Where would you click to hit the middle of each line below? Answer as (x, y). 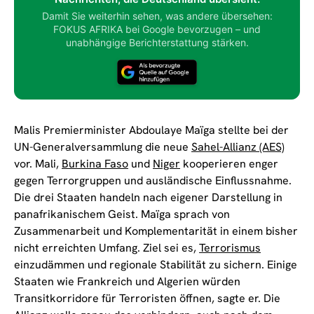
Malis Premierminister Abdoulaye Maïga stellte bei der (151, 130)
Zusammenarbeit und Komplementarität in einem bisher (156, 231)
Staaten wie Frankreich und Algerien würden (127, 281)
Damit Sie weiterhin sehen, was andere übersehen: (157, 15)
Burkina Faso (95, 163)
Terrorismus (230, 247)
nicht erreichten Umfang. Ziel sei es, (107, 247)
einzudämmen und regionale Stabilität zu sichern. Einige (156, 264)
